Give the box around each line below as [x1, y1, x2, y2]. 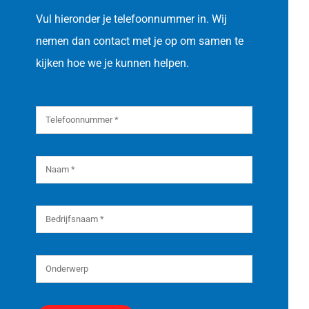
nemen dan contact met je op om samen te [36, 34, 244, 48]
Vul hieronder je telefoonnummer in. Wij [36, 12, 228, 26]
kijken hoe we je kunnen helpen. [36, 56, 190, 70]
